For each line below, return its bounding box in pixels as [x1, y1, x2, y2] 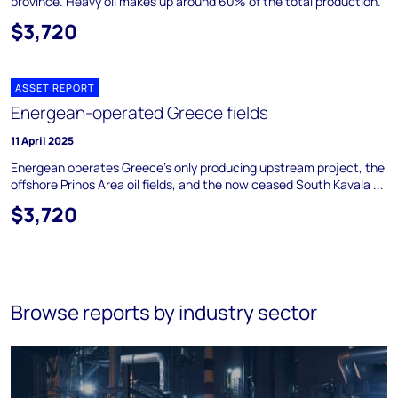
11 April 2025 [11, 133, 74, 148]
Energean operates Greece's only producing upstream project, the [11, 159, 385, 176]
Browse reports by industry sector [11, 298, 317, 326]
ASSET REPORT [15, 81, 95, 94]
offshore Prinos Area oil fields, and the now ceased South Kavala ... [11, 176, 384, 193]
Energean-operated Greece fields [11, 101, 268, 124]
